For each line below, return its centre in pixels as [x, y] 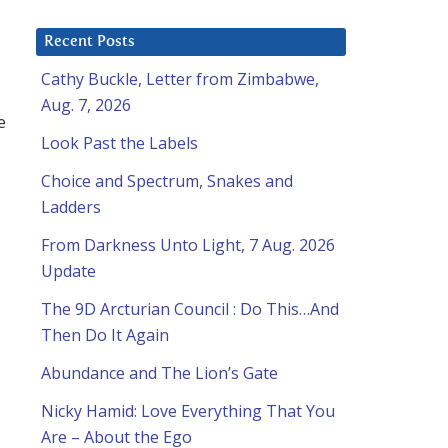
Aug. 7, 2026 [86, 105]
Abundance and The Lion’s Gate [159, 373]
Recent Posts [89, 42]
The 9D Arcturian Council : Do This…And [190, 309]
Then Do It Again [105, 335]
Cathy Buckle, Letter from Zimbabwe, [180, 79]
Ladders [71, 207]
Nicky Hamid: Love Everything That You [188, 411]
